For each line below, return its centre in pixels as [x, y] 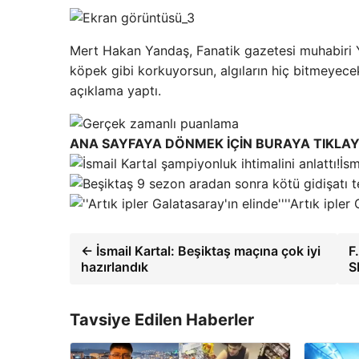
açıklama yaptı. [115, 91]
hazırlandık [115, 267]
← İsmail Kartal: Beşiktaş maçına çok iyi [201, 251]
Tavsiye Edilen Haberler [162, 320]
